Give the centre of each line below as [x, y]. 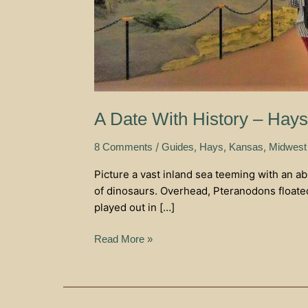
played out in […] [134, 207]
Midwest [288, 146]
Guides [178, 146]
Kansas [246, 146]
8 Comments [123, 146]
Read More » [123, 239]
